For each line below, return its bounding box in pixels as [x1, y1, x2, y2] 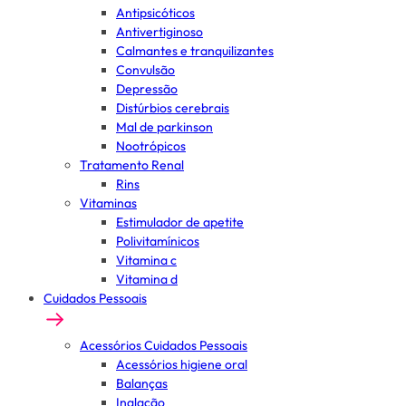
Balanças [116, 375, 168, 391]
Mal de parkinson [116, 119, 213, 135]
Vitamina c [116, 252, 177, 268]
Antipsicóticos [116, 5, 195, 21]
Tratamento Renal [80, 157, 184, 173]
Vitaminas [80, 195, 137, 211]
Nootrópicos [116, 138, 186, 154]
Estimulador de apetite [116, 214, 244, 230]
